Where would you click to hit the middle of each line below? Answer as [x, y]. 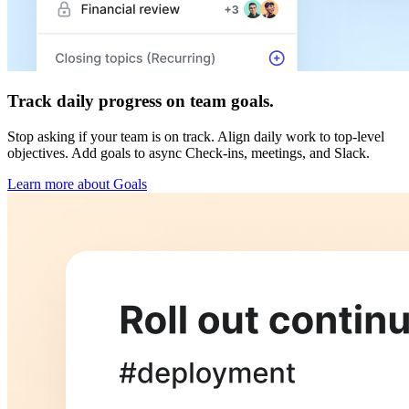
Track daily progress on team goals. [141, 101]
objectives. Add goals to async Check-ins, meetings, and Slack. [189, 153]
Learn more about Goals [77, 184]
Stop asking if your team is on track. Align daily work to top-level [196, 137]
